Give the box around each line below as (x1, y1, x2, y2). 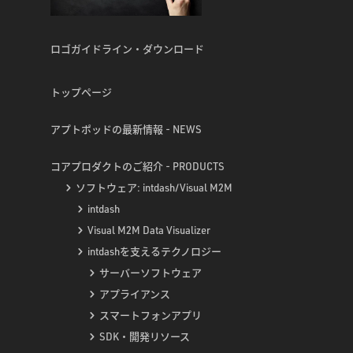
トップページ (50, 86, 112, 99)
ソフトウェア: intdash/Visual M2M (76, 181, 232, 195)
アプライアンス (99, 288, 170, 301)
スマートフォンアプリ (99, 309, 202, 322)
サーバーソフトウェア (99, 266, 202, 280)
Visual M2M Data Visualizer (87, 224, 210, 237)
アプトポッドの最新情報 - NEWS (50, 123, 202, 136)
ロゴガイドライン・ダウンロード (50, 41, 204, 57)
